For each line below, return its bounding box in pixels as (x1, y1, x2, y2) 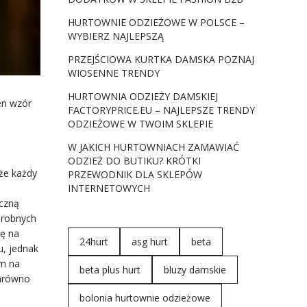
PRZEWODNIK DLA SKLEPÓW (67, 168, 202, 181)
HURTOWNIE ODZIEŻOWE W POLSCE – (67, 16, 245, 29)
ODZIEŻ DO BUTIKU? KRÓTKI (67, 154, 201, 167)
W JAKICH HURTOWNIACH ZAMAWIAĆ (67, 140, 239, 153)
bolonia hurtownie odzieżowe (79, 291, 210, 304)
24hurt (79, 235, 108, 248)
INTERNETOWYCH (67, 182, 150, 195)
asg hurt (131, 235, 168, 248)
